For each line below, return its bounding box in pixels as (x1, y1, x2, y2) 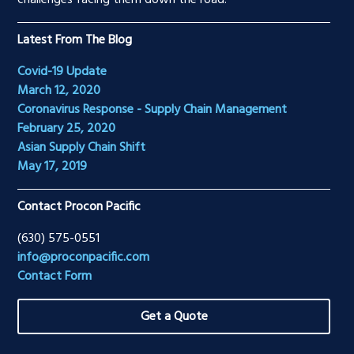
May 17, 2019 (17, 156, 88, 178)
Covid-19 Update (17, 62, 107, 83)
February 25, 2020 (17, 119, 116, 140)
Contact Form (17, 266, 92, 288)
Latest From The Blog (17, 30, 133, 51)
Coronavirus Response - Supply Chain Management (17, 100, 288, 121)
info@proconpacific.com (17, 247, 150, 269)
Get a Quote (140, 307, 208, 328)
